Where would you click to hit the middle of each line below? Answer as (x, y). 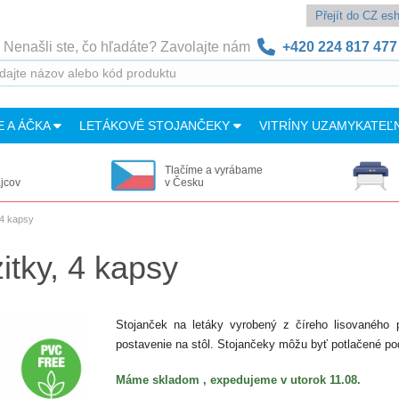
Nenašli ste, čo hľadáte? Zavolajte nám (130, 47)
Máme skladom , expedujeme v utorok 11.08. (238, 380)
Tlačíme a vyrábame (213, 170)
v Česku (184, 183)
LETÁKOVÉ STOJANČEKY (156, 126)
